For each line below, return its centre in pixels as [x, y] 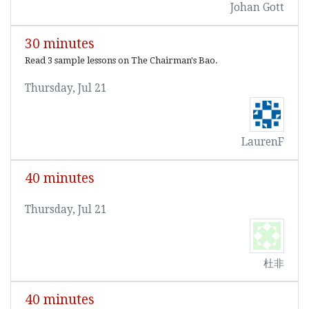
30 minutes [60, 44]
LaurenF [263, 142]
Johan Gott [257, 8]
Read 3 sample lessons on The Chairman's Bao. [121, 61]
